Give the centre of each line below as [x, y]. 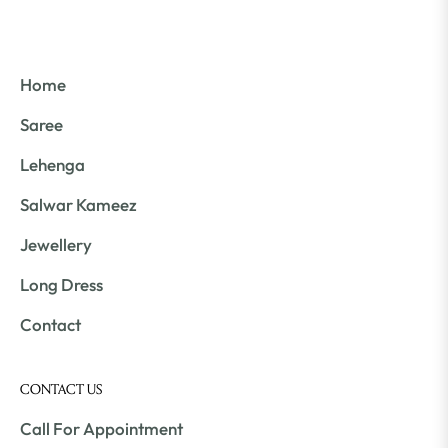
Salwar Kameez [78, 205]
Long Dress [61, 285]
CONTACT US [61, 390]
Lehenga [52, 165]
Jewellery [56, 245]
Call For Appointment [101, 429]
